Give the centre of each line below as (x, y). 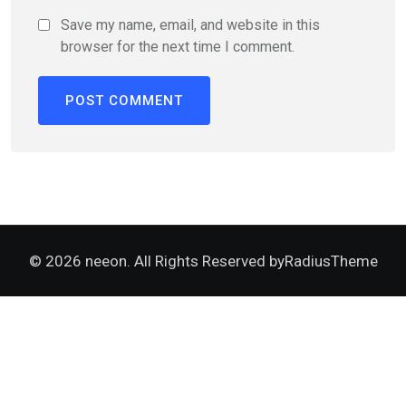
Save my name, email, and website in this (190, 24)
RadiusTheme (331, 261)
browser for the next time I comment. (178, 46)
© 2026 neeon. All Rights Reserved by (156, 261)
